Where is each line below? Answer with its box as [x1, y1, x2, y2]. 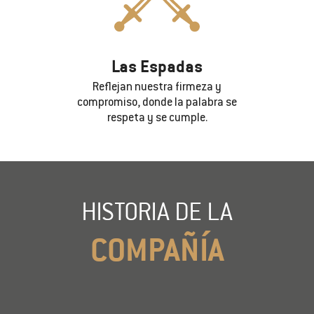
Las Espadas [111, 55, 203, 76]
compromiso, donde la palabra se [77, 97, 237, 109]
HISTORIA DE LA [81, 196, 233, 226]
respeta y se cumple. [107, 112, 207, 124]
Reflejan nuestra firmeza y [93, 81, 221, 93]
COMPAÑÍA [90, 228, 224, 269]
